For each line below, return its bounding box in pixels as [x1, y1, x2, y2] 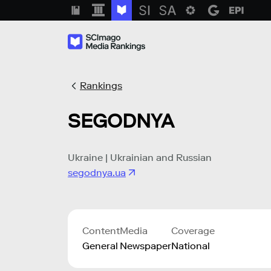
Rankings [80, 80, 122, 91]
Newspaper [120, 240, 171, 252]
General [82, 240, 118, 252]
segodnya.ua [68, 166, 126, 178]
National [171, 240, 210, 252]
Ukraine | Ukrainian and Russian [68, 151, 212, 163]
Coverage [171, 224, 215, 237]
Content [82, 224, 120, 237]
